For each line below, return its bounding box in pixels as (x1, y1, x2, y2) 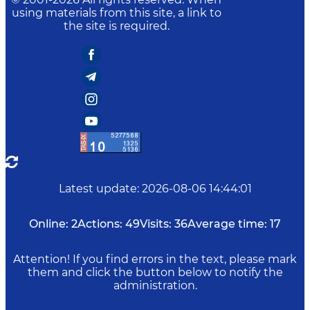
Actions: (77, 217, 122, 230)
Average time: (188, 217, 267, 230)
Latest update (58, 182, 137, 195)
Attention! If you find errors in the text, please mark (13, 253, 297, 266)
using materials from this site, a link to (11, 6, 221, 19)
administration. (113, 279, 197, 292)
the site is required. (63, 19, 170, 33)
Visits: (140, 217, 172, 230)
